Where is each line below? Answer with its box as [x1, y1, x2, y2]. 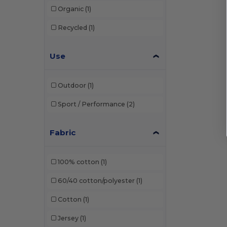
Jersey [57, 214, 79, 222]
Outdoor [57, 82, 86, 89]
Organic [57, 5, 84, 13]
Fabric [50, 127, 76, 137]
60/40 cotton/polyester [57, 177, 135, 184]
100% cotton [57, 158, 99, 166]
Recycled [57, 24, 87, 31]
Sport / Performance [57, 100, 125, 108]
